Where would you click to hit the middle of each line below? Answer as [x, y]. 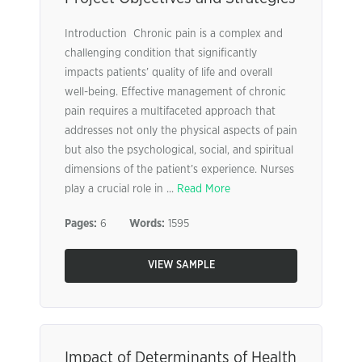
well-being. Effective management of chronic [175, 92]
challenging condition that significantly [161, 53]
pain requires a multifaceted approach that [170, 112]
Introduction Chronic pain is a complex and [174, 34]
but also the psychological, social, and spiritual [179, 150]
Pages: [81, 224]
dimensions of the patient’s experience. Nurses [179, 170]
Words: [147, 224]
